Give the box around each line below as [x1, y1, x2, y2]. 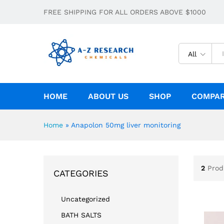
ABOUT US [88, 91, 128, 101]
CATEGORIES [53, 167, 108, 178]
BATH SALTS [61, 210, 101, 219]
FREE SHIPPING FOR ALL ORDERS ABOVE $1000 [43, 8, 206, 16]
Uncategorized [61, 194, 110, 203]
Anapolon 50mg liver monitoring [71, 120, 180, 129]
